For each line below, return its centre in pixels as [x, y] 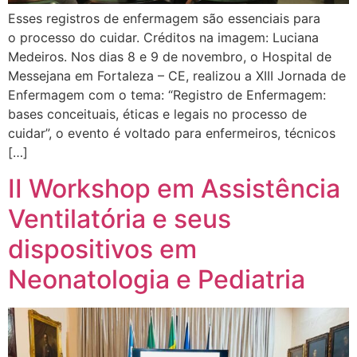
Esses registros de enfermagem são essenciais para [164, 19]
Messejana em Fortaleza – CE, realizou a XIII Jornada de [177, 76]
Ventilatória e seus [120, 218]
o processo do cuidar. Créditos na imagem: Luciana [163, 38]
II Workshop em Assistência [174, 188]
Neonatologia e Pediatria [157, 279]
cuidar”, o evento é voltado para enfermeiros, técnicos [172, 133]
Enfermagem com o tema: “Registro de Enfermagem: [167, 95]
